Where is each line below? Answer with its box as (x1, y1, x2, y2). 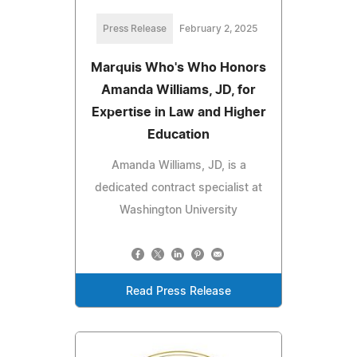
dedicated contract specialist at (95, 182, 262, 194)
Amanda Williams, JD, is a (111, 160, 246, 172)
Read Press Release (126, 286, 231, 298)
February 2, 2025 (179, 24, 257, 34)
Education (147, 128, 210, 142)
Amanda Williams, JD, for (101, 84, 256, 97)
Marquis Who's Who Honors (91, 61, 266, 75)
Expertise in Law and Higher (91, 106, 266, 120)
